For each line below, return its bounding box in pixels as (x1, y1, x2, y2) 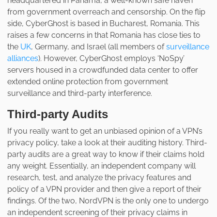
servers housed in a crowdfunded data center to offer (7, 65, 198, 75)
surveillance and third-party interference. (7, 89, 152, 98)
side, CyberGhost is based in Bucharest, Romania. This (7, 19, 200, 29)
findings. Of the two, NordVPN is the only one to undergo (7, 196, 209, 206)
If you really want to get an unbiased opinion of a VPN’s (7, 126, 202, 136)
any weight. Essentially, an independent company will (7, 161, 196, 171)
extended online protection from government (7, 77, 168, 87)
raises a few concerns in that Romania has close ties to (7, 31, 201, 40)
